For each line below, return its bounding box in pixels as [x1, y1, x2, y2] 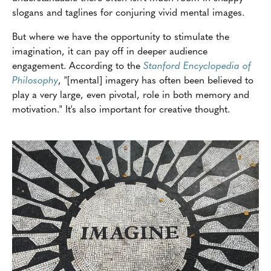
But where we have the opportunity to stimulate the [12, 29, 229, 43]
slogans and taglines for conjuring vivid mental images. [12, 5, 244, 19]
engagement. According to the [12, 58, 143, 72]
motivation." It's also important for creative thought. [12, 102, 230, 116]
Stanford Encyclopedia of [143, 58, 251, 72]
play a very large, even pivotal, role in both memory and [12, 87, 249, 101]
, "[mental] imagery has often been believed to [58, 73, 253, 87]
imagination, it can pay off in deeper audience [12, 44, 207, 57]
